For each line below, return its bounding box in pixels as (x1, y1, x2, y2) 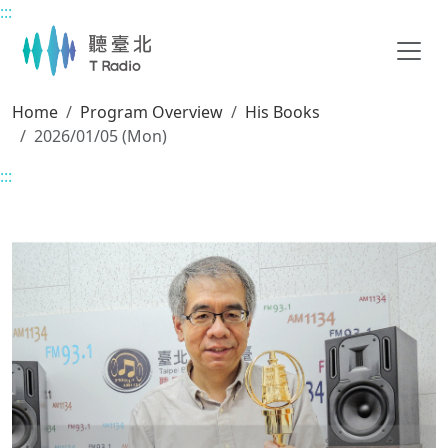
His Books (245, 101, 320, 123)
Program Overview (80, 101, 223, 123)
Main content (10, 11, 111, 33)
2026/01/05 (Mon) (34, 125, 167, 147)
